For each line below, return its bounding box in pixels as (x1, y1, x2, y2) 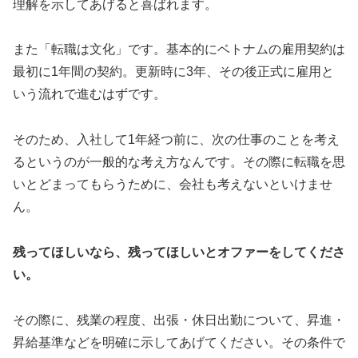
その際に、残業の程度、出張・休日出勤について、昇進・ (13, 312, 345, 327)
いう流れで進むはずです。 (13, 87, 166, 101)
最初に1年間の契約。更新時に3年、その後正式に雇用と (13, 65, 334, 79)
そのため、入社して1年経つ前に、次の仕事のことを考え (13, 133, 340, 147)
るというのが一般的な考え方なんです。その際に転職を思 (13, 155, 345, 169)
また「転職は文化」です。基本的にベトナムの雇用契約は (13, 42, 345, 57)
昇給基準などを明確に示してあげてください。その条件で (13, 335, 345, 349)
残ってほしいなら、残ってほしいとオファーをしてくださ (13, 245, 345, 260)
